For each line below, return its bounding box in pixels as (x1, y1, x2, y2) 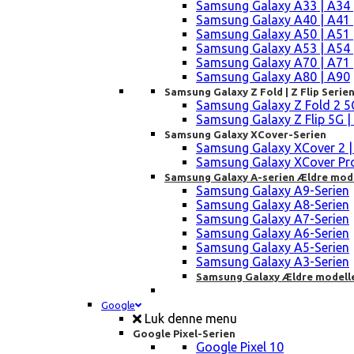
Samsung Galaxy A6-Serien (196, 226, 349, 241)
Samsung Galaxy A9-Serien (196, 183, 349, 198)
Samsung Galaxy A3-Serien (196, 254, 349, 269)
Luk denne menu (141, 311, 237, 326)
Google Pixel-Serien (133, 328, 235, 340)
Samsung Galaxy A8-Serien (196, 198, 349, 213)
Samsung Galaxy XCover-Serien (164, 129, 326, 141)
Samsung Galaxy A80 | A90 (196, 70, 350, 85)
